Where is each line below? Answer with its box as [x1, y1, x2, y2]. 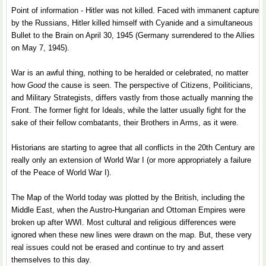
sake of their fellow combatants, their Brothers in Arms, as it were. [11, 118, 239, 127]
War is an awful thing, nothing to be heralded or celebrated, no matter [11, 68, 248, 77]
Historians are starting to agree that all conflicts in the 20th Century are [11, 143, 255, 152]
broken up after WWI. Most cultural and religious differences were [11, 218, 236, 227]
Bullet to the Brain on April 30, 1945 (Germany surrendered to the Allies [11, 31, 255, 40]
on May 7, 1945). [11, 43, 69, 52]
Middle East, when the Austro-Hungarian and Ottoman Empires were [11, 205, 245, 214]
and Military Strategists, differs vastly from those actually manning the [11, 93, 253, 102]
